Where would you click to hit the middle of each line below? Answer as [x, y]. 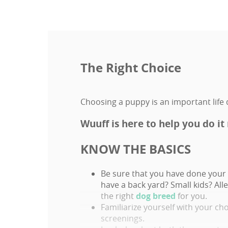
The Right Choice [131, 67]
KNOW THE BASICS [136, 149]
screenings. [123, 218]
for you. [191, 196]
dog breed [156, 196]
